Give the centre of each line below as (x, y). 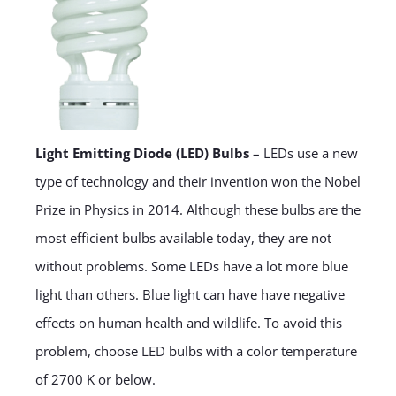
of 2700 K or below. (95, 380)
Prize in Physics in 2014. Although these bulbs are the (198, 210)
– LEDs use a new (303, 153)
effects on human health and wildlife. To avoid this (188, 323)
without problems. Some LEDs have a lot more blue (191, 267)
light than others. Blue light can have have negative (190, 295)
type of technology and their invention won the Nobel (198, 182)
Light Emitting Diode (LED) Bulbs (142, 153)
